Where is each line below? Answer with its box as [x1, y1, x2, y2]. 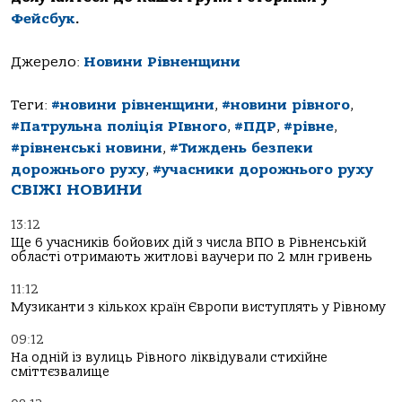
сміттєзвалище [11, 363, 109, 380]
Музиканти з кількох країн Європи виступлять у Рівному [11, 299, 386, 315]
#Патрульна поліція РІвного [11, 118, 227, 135]
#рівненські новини [11, 139, 162, 156]
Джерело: [11, 53, 83, 70]
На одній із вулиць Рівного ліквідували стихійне [11, 349, 328, 365]
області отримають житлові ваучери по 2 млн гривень [11, 249, 372, 265]
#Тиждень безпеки [170, 139, 313, 156]
